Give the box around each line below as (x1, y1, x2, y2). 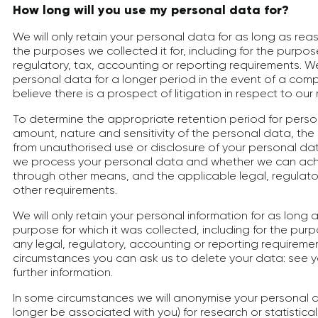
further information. (13, 265, 113, 279)
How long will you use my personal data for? (13, 2, 289, 18)
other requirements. (13, 183, 117, 197)
